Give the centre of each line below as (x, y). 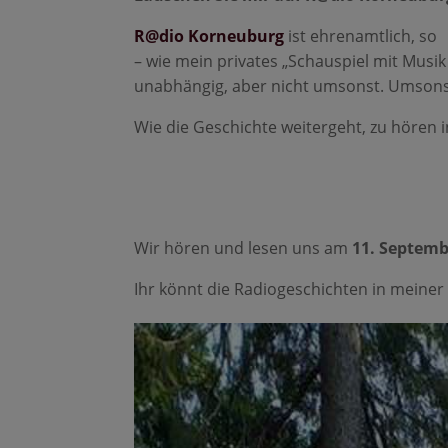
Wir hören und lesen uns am (241, 247)
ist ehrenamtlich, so (361, 36)
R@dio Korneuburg (209, 36)
